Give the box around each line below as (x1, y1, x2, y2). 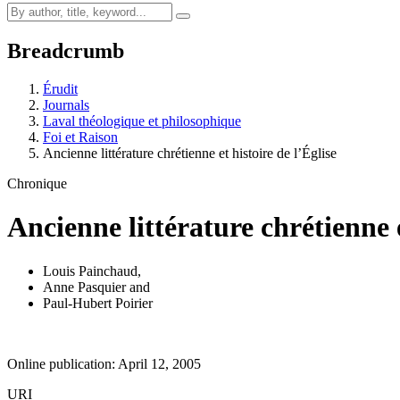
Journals (43, 96, 89, 112)
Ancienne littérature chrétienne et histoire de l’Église (43, 145, 337, 161)
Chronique (7, 175, 67, 191)
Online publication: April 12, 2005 (7, 355, 201, 371)
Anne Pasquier (43, 279, 126, 295)
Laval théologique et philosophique (43, 112, 241, 129)
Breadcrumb (7, 38, 124, 62)
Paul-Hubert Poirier (43, 295, 153, 311)
